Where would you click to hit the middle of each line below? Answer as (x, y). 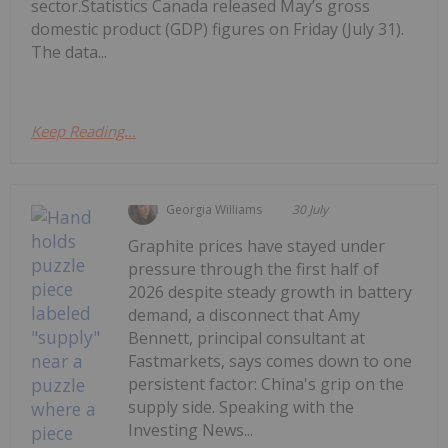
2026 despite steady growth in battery (270, 292)
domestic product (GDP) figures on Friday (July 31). (217, 29)
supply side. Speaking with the (241, 407)
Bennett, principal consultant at (247, 338)
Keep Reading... (83, 131)
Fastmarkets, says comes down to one (270, 361)
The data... (69, 52)
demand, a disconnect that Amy (244, 315)
